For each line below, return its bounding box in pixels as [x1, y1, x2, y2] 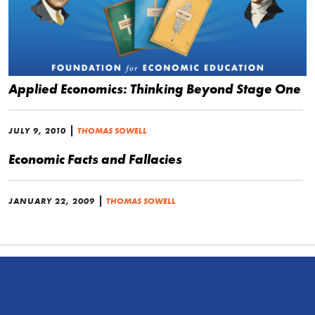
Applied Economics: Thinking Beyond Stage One [8, 81, 301, 97]
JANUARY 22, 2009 [8, 196, 95, 206]
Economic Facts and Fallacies [8, 151, 182, 167]
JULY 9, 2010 [8, 126, 66, 136]
